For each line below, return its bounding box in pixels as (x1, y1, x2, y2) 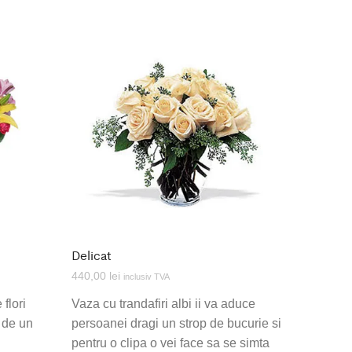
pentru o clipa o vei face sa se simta (71, 336, 269, 350)
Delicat (71, 246, 111, 265)
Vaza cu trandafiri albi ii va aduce (71, 297, 255, 311)
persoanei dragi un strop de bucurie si (71, 317, 281, 331)
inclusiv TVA (123, 272, 170, 282)
